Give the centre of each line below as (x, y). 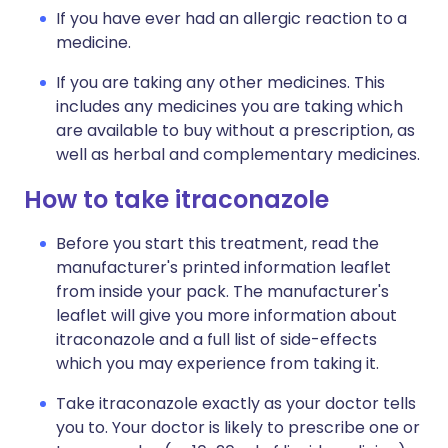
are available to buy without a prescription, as (235, 130)
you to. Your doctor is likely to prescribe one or (238, 427)
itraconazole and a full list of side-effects (216, 339)
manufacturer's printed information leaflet (223, 267)
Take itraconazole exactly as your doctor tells (236, 403)
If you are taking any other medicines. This (220, 82)
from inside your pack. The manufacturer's (222, 291)
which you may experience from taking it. (217, 363)
